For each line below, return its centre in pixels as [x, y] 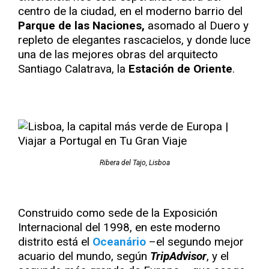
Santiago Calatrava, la [73, 69]
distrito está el [55, 242]
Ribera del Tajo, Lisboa [134, 163]
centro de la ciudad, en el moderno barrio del [130, 11]
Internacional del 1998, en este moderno [119, 227]
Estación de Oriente [180, 69]
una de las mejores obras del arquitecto [118, 54]
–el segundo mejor [195, 242]
